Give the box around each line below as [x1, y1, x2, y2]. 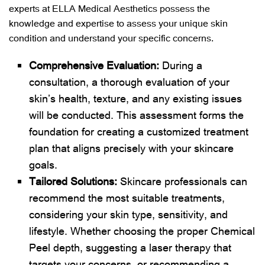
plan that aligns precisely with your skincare [29, 140, 234, 155]
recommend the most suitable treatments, [29, 190, 225, 205]
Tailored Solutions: [29, 173, 121, 188]
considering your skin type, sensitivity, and [29, 206, 228, 221]
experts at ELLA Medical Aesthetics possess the [9, 1, 210, 14]
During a [159, 57, 203, 72]
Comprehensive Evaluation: [29, 57, 160, 72]
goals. [29, 157, 58, 172]
